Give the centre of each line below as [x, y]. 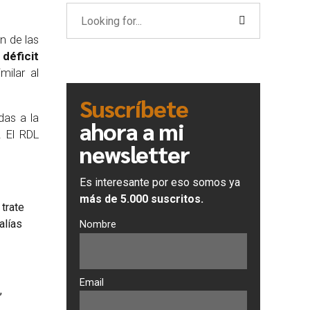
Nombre [98, 225]
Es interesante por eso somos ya [160, 183]
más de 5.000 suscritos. [142, 199]
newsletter [135, 153]
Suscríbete [134, 108]
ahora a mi [132, 130]
